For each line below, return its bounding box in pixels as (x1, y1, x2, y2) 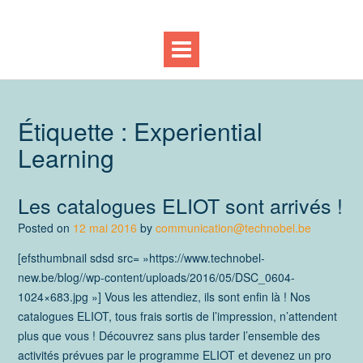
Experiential (134, 113, 263, 148)
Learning (18, 140, 114, 175)
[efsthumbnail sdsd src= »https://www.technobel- (18, 250, 265, 267)
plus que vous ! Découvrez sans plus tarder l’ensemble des (18, 327, 320, 344)
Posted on (18, 220, 73, 237)
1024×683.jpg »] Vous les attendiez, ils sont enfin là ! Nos (18, 288, 310, 305)
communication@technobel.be (156, 220, 311, 237)
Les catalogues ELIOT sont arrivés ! (18, 190, 343, 220)
